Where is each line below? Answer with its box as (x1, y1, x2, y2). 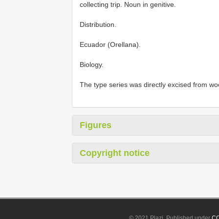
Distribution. (80, 20, 116, 28)
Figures (80, 120, 111, 130)
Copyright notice (80, 148, 150, 158)
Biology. (80, 60, 104, 68)
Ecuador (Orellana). (80, 40, 141, 48)
